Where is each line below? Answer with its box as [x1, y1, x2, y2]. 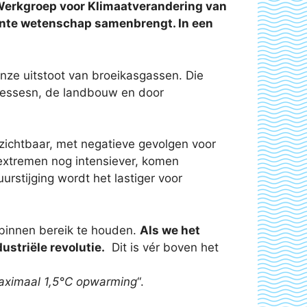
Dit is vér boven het [105, 240, 219, 254]
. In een [173, 16, 213, 30]
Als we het [140, 223, 200, 237]
